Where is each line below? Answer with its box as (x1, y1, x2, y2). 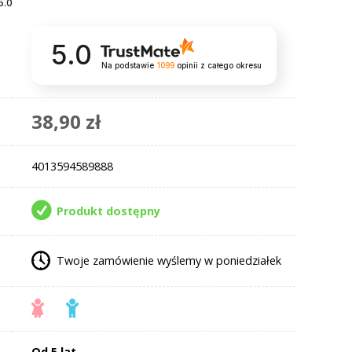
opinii (174, 61, 200, 71)
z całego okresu (200, 61, 262, 71)
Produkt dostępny (56, 203, 160, 218)
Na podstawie (101, 61, 154, 71)
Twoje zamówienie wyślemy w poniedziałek (56, 252, 281, 268)
